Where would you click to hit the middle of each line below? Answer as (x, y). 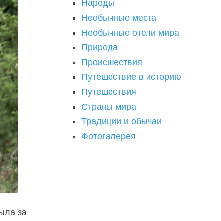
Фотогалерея (109, 136)
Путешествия (109, 92)
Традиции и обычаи (122, 121)
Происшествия (112, 62)
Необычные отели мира (130, 33)
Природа (100, 47)
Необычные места (119, 18)
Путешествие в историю (131, 77)
